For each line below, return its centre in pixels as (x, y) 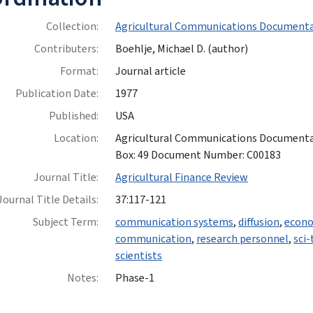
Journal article (151, 72)
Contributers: (67, 49)
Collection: (73, 27)
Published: (74, 116)
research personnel (243, 239)
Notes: (83, 278)
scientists (139, 256)
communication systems (175, 223)
